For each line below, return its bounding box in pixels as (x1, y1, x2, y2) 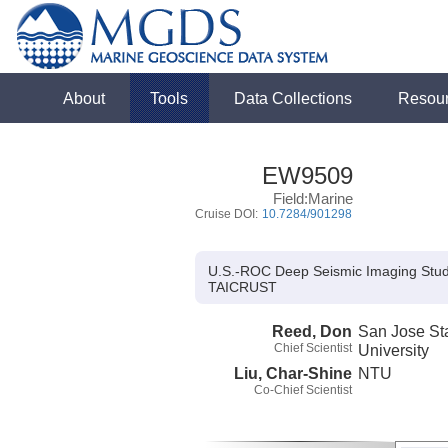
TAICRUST (207, 280, 277, 295)
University (358, 340, 430, 359)
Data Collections (234, 89, 353, 107)
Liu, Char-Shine (234, 363, 352, 382)
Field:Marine (272, 190, 353, 207)
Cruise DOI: (194, 207, 261, 221)
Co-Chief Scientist (254, 382, 352, 397)
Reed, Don (272, 321, 352, 340)
